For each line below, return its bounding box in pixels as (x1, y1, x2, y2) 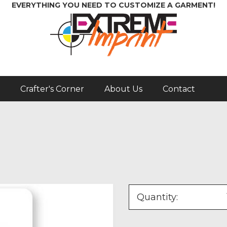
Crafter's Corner (20, 84, 84, 94)
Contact (163, 84, 195, 94)
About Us (104, 84, 142, 94)
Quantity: (137, 192, 178, 203)
